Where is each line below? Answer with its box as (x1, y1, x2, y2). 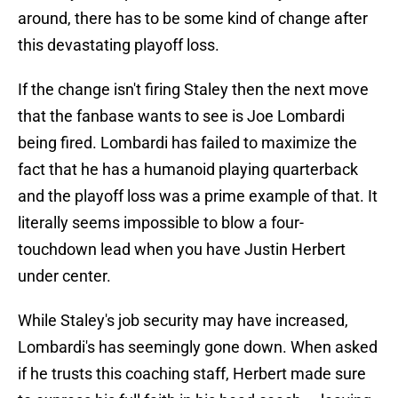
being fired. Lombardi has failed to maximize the (18, 133, 357, 153)
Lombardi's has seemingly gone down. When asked (18, 338, 378, 357)
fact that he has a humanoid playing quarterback (18, 160, 358, 179)
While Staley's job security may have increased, (18, 311, 348, 330)
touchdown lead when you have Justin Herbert (18, 240, 346, 259)
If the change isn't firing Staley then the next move (18, 80, 369, 99)
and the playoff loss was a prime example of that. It (18, 187, 378, 206)
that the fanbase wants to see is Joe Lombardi (18, 107, 345, 126)
